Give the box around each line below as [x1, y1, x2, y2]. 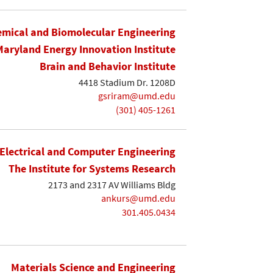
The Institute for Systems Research [9, 161, 175, 176]
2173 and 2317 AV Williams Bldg [48, 178, 175, 191]
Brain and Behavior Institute [40, 59, 175, 73]
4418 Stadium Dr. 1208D [79, 76, 175, 88]
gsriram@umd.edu [98, 90, 175, 102]
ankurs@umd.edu [101, 192, 175, 205]
